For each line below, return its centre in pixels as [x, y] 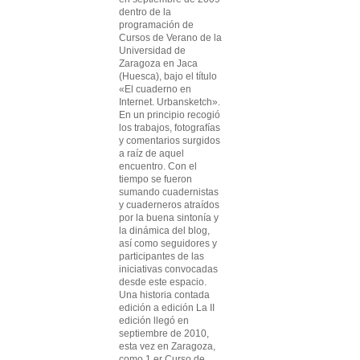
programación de [156, 25]
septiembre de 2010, [164, 333]
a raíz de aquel [151, 153]
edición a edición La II [167, 308]
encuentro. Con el [158, 166]
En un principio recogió [170, 115]
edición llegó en [154, 321]
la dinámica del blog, [164, 231]
